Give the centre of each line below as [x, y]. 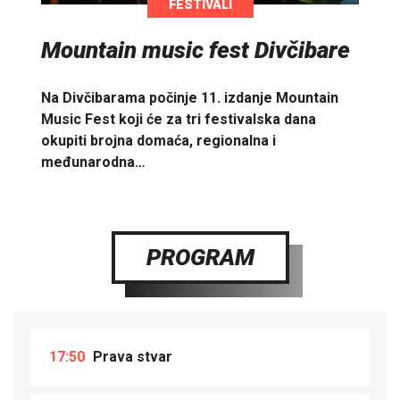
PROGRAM [200, 257]
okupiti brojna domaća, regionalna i [158, 140]
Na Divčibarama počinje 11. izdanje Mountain [190, 97]
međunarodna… [93, 162]
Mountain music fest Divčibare [196, 50]
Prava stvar [131, 356]
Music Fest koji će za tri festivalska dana [179, 119]
